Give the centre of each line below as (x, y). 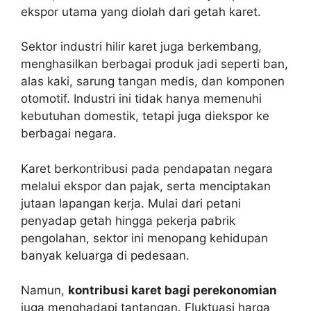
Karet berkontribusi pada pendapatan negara (147, 168)
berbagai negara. (69, 133)
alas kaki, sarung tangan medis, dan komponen (153, 81)
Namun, (44, 290)
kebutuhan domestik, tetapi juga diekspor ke (145, 116)
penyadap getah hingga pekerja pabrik (128, 220)
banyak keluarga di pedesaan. (105, 255)
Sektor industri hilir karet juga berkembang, (141, 47)
